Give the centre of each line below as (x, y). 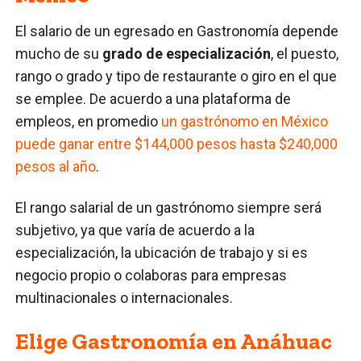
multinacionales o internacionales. (124, 297)
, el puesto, (305, 53)
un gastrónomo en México (245, 121)
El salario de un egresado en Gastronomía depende (177, 31)
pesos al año (56, 166)
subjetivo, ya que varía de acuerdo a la (135, 230)
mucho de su (59, 53)
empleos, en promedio (89, 121)
